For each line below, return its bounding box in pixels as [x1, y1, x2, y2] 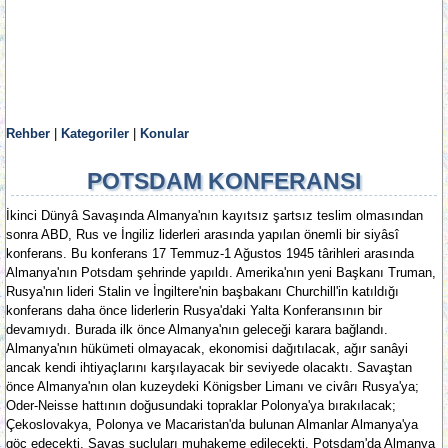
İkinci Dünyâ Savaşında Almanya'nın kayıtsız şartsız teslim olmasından [6, 208, 423, 223]
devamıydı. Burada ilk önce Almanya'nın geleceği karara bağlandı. [6, 322, 388, 337]
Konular [140, 126, 189, 141]
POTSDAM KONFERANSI [87, 168, 361, 194]
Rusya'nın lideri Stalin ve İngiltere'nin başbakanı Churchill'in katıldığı [6, 284, 399, 299]
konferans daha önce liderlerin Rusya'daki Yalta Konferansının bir [6, 303, 382, 318]
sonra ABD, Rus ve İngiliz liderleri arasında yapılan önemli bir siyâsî [6, 227, 399, 242]
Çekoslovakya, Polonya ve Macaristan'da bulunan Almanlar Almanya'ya [6, 417, 418, 432]
